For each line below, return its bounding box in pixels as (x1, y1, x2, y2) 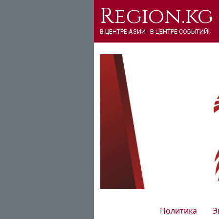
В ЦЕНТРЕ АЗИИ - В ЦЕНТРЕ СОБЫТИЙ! (100, 28, 210, 35)
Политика (160, 205, 197, 217)
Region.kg (100, 2, 213, 31)
